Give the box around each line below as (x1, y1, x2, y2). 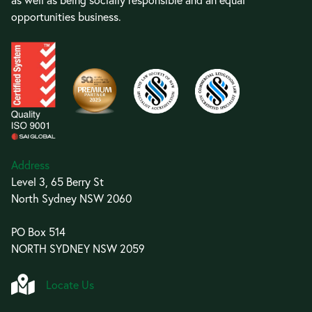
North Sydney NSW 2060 (11, 191, 132, 206)
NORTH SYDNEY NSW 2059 (11, 241, 145, 256)
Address (11, 157, 49, 173)
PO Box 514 (11, 224, 65, 240)
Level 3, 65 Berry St (11, 174, 104, 189)
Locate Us (46, 276, 94, 292)
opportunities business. (11, 9, 121, 24)
